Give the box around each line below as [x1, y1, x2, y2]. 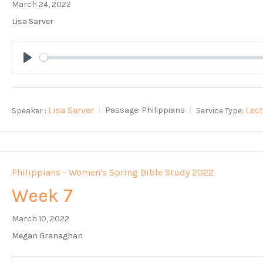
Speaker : [12, 105, 47, 116]
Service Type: [196, 105, 244, 116]
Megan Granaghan [12, 230, 83, 241]
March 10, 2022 [12, 213, 70, 224]
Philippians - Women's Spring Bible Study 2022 [12, 166, 214, 178]
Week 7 [12, 184, 73, 207]
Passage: [105, 105, 140, 116]
